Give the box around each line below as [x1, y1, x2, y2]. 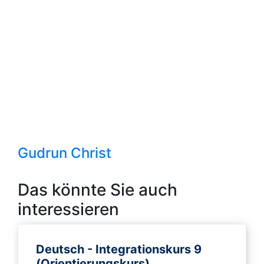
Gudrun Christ [18, 144, 111, 162]
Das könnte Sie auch [18, 180, 177, 200]
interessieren [18, 199, 119, 220]
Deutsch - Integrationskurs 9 [36, 242, 202, 257]
